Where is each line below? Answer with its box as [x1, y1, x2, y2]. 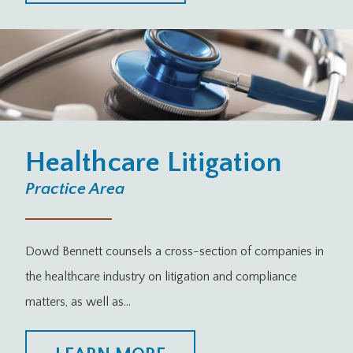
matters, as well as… [25, 294, 131, 309]
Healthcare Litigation [25, 146, 281, 178]
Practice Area [25, 179, 124, 199]
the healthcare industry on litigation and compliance [25, 269, 297, 284]
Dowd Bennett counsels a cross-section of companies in [25, 243, 324, 258]
